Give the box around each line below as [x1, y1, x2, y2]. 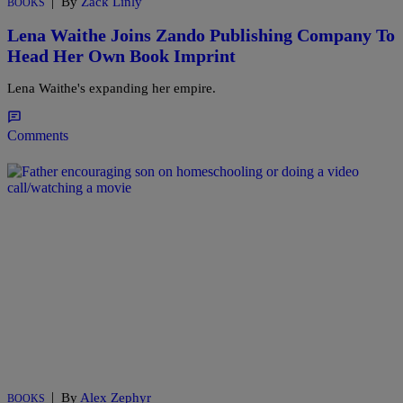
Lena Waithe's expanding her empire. [7, 81, 216, 96]
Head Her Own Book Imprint [7, 45, 236, 66]
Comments [7, 128, 68, 144]
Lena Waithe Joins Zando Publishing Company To [7, 24, 395, 45]
